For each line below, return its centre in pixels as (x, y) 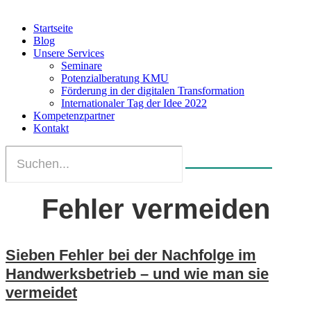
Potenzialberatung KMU (115, 78)
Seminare (82, 66)
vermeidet (41, 293)
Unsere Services (69, 53)
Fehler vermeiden (155, 209)
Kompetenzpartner (74, 116)
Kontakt (51, 128)
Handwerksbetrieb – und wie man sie (137, 274)
